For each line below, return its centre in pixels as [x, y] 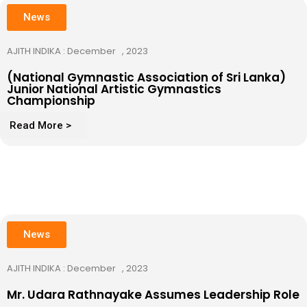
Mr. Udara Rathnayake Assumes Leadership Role [153, 295]
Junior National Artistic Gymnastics [114, 89]
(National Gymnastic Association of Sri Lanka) [146, 77]
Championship [51, 100]
